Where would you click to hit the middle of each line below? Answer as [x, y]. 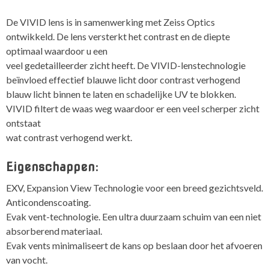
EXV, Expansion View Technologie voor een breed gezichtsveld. [134, 187]
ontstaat [23, 123]
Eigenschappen [50, 167]
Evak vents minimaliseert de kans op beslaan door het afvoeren [134, 245]
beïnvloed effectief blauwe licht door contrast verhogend [123, 80]
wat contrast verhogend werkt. [69, 138]
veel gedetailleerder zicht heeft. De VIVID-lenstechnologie [126, 65]
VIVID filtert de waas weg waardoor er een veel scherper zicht [133, 109]
